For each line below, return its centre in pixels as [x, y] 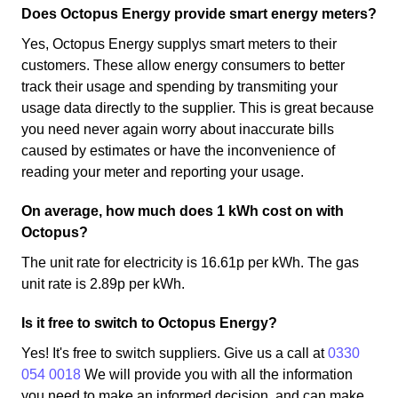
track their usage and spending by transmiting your [179, 87]
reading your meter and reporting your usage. [163, 172]
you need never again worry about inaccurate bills [178, 129]
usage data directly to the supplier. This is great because [198, 108]
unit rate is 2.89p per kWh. [103, 284]
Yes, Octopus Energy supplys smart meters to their [179, 44]
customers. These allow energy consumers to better [183, 65]
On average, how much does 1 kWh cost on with [183, 211]
